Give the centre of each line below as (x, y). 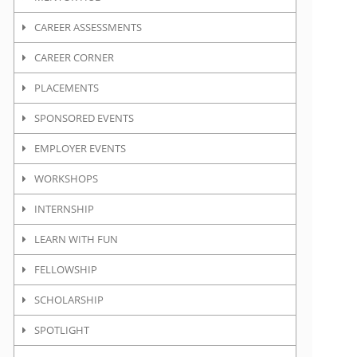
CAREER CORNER (75, 57)
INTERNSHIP (65, 209)
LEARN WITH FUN (76, 239)
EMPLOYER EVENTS (80, 148)
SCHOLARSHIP (69, 300)
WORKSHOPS (67, 178)
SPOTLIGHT (62, 330)
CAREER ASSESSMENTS (88, 27)
